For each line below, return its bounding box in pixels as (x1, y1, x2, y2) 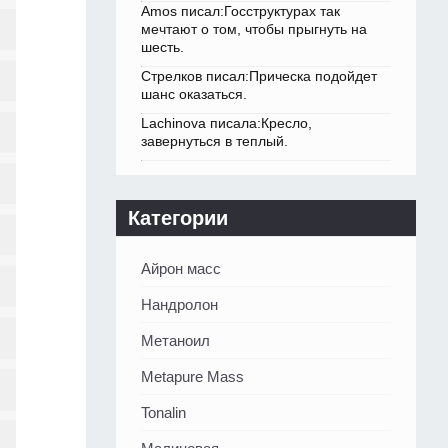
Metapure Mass (141, 368, 244, 386)
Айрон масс (141, 260, 221, 278)
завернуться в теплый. (141, 133, 288, 150)
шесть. (141, 39, 184, 56)
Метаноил (141, 332, 210, 350)
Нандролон (141, 296, 218, 314)
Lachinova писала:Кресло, (141, 115, 312, 132)
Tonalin (141, 404, 186, 422)
